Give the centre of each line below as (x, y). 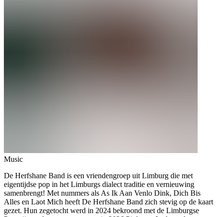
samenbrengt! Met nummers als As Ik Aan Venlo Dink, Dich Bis (102, 193)
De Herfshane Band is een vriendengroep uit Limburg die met (98, 176)
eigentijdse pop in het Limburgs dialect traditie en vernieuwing (99, 185)
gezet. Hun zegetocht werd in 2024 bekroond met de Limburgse (101, 211)
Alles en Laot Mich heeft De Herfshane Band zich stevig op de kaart (108, 202)
